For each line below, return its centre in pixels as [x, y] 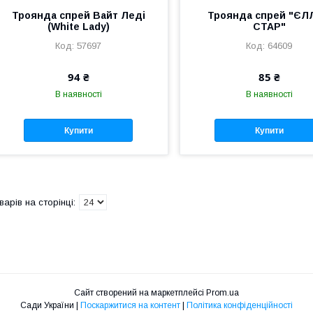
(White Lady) [78, 27]
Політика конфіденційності [240, 306]
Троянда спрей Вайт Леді [78, 16]
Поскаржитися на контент [130, 306]
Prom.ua [223, 293]
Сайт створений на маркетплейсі [140, 293]
